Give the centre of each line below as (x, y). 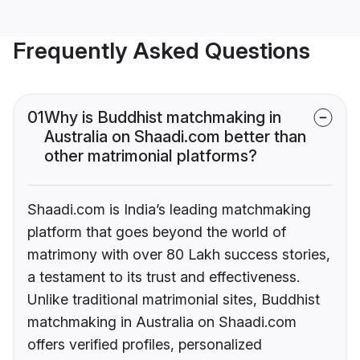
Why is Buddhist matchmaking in (163, 118)
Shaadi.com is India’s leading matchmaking (169, 210)
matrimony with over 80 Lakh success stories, (179, 255)
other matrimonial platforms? (151, 156)
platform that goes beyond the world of (157, 232)
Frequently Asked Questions (162, 51)
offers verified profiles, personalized (145, 345)
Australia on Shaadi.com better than (175, 137)
